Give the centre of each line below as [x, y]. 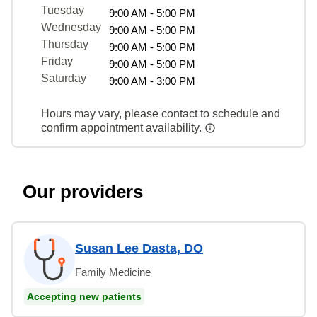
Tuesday [63, 10]
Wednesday [71, 27]
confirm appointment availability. [123, 127]
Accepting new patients [84, 296]
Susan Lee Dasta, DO [139, 248]
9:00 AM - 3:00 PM [152, 81]
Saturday [64, 78]
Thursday [65, 44]
